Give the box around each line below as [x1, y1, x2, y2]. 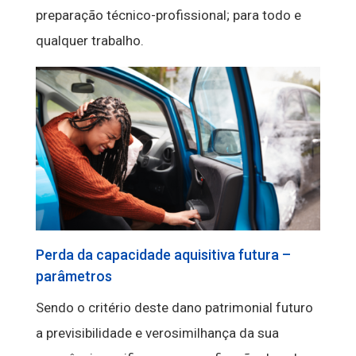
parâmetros [35, 268, 112, 285]
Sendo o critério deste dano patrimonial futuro [35, 300, 313, 316]
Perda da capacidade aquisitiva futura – [35, 246, 291, 264]
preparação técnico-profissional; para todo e [35, 7, 301, 24]
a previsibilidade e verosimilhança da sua [35, 325, 279, 342]
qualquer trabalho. [35, 33, 144, 49]
